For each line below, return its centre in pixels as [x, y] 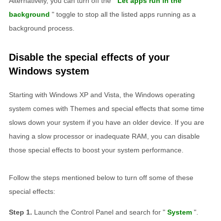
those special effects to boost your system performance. [96, 150]
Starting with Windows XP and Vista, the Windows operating [102, 94]
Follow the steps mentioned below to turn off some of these [101, 177]
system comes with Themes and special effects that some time [107, 108]
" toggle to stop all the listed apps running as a [124, 14]
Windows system [49, 71]
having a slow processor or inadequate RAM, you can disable [104, 136]
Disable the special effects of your [89, 57]
